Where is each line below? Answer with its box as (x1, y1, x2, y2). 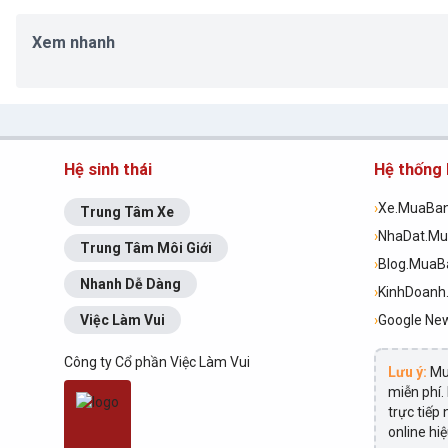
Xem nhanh (32, 33, 115, 52)
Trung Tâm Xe (80, 204, 174, 220)
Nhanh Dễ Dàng (80, 276, 181, 292)
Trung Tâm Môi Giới (80, 240, 212, 256)
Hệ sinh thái (64, 160, 152, 179)
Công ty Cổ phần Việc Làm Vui (64, 354, 250, 370)
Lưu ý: (387, 364, 427, 380)
